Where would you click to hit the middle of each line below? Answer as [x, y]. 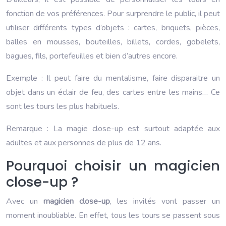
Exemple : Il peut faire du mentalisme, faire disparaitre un [113, 78]
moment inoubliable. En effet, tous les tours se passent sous [113, 215]
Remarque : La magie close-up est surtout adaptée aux [113, 128]
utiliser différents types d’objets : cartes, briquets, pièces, [113, 27]
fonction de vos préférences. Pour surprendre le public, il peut [113, 13]
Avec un [25, 201]
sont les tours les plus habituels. [63, 106]
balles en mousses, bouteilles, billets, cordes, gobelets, [113, 42]
